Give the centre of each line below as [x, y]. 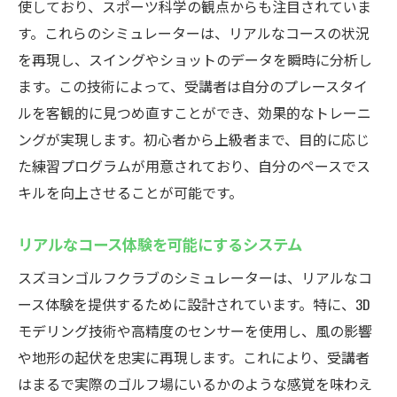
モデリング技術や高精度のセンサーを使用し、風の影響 [195, 331]
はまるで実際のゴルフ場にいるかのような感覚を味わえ [195, 384]
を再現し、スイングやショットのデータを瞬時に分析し [195, 59]
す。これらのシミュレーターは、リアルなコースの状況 [194, 33]
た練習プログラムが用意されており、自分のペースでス [194, 166]
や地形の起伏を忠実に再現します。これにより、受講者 [194, 357]
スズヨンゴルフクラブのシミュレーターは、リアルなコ [195, 277]
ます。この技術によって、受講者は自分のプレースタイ [193, 86]
